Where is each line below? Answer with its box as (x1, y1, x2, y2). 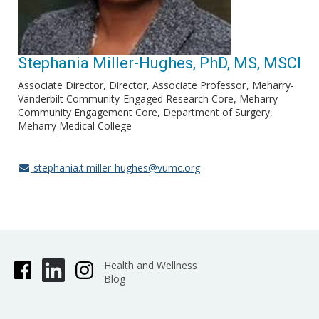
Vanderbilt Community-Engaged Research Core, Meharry (18, 92, 278, 105)
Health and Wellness (103, 258, 197, 272)
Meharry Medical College (18, 119, 132, 132)
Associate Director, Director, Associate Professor (18, 78, 246, 92)
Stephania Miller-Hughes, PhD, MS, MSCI (18, 54, 301, 72)
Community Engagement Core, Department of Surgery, (18, 105, 273, 119)
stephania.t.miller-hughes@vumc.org (30, 161, 200, 174)
